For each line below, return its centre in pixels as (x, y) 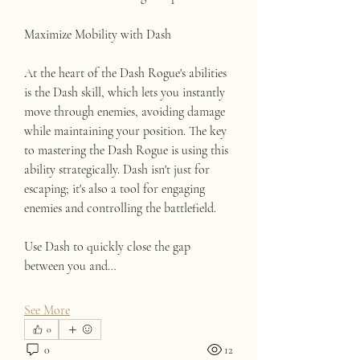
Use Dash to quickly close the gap (107, 247)
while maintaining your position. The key (125, 131)
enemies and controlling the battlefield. (120, 208)
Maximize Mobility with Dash (98, 35)
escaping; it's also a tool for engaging (115, 189)
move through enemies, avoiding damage (125, 112)
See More (47, 310)
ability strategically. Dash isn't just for (117, 170)
